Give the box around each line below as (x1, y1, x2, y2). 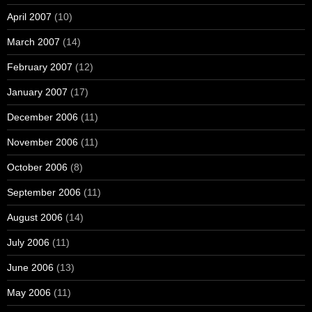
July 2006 (7, 237, 49, 248)
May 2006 (7, 287, 51, 298)
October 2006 (7, 162, 68, 173)
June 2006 (7, 262, 54, 273)
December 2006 (7, 111, 78, 123)
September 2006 (7, 187, 81, 198)
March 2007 (7, 36, 60, 47)
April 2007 (7, 11, 52, 22)
